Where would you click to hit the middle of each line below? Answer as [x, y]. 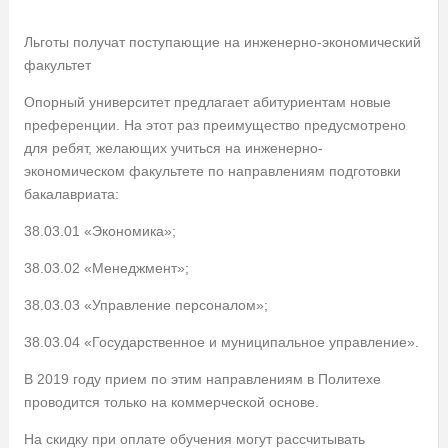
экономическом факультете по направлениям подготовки [212, 170]
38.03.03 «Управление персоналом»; [145, 304]
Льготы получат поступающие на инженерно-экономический [222, 41]
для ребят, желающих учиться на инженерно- [173, 147]
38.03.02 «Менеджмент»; [106, 267]
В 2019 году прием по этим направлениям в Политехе [202, 378]
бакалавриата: [71, 193]
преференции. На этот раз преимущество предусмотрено [214, 124]
